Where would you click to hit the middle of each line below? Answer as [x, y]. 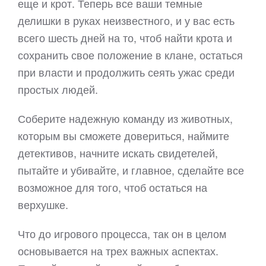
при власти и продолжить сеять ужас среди [126, 72]
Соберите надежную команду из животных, [125, 118]
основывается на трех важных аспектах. [118, 251]
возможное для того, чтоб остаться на [113, 187]
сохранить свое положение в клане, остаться [130, 55]
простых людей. [58, 89]
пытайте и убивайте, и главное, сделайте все [131, 170]
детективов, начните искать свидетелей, [118, 153]
